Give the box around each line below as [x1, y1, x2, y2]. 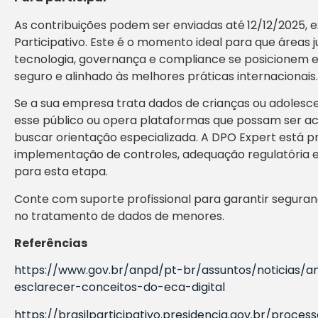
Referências [14, 234, 87, 251]
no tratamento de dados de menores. [14, 207, 224, 224]
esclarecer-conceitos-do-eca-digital [14, 279, 225, 296]
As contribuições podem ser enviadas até [14, 16, 245, 33]
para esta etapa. [14, 163, 108, 180]
